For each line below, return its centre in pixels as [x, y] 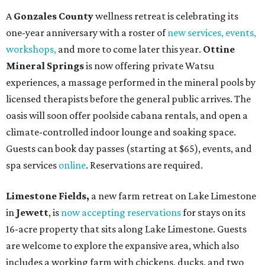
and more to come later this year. [130, 49]
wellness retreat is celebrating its [167, 16]
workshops [30, 49]
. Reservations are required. [144, 165]
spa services [32, 165]
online [72, 165]
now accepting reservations [121, 212]
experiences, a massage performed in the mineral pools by [131, 82]
